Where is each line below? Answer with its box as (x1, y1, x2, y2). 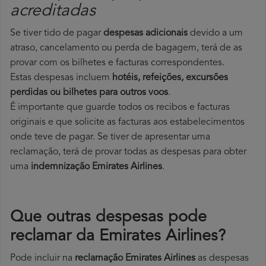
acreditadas (10, 3, 96, 20)
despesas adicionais (103, 28, 188, 39)
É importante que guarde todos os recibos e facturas (10, 103, 230, 113)
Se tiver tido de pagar (10, 28, 103, 39)
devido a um (188, 28, 243, 39)
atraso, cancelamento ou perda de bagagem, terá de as (10, 43, 242, 53)
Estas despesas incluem (10, 73, 112, 83)
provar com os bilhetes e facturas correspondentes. (10, 58, 224, 68)
